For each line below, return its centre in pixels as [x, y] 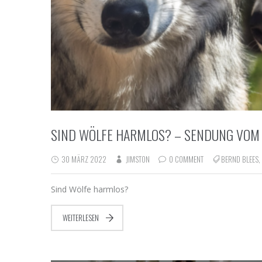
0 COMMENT [186, 159]
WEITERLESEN [81, 217]
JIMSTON [138, 159]
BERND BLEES [240, 159]
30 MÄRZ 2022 [83, 159]
